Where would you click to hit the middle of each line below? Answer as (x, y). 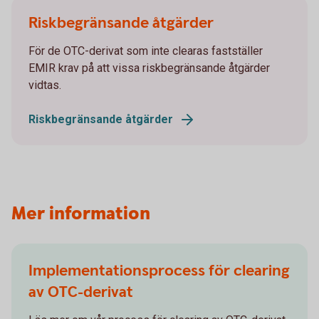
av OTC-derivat (81, 292)
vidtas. (45, 85)
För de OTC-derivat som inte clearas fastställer (146, 51)
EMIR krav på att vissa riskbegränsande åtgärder (149, 68)
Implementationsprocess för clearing (159, 271)
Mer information (81, 214)
